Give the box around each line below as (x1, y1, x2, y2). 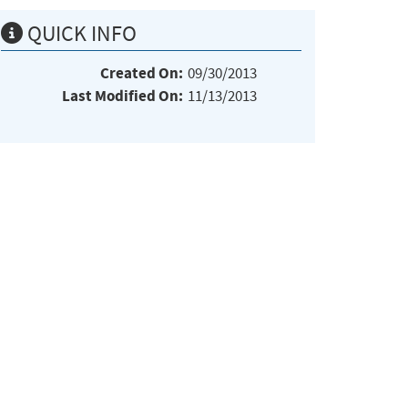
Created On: (100, 62, 183, 84)
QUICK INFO (23, 19, 137, 47)
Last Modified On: (62, 85, 183, 107)
